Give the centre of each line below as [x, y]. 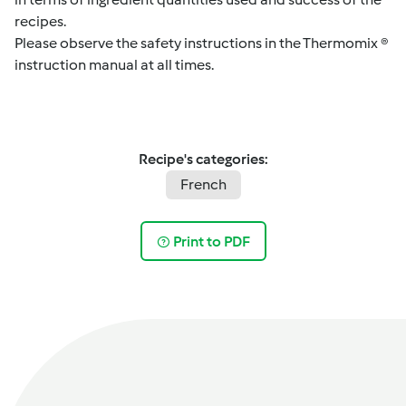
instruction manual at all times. [114, 65]
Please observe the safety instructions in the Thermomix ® [202, 43]
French [203, 185]
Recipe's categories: [203, 159]
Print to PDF [212, 241]
